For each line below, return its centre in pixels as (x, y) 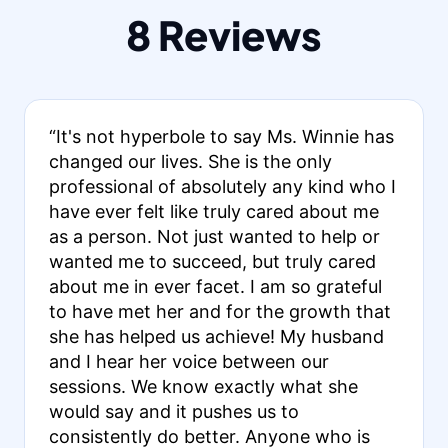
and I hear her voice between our (188, 361)
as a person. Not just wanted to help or (214, 236)
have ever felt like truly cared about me (213, 211)
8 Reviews (224, 34)
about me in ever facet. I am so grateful (215, 286)
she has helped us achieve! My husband (216, 336)
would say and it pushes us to (173, 411)
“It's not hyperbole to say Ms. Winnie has (221, 136)
